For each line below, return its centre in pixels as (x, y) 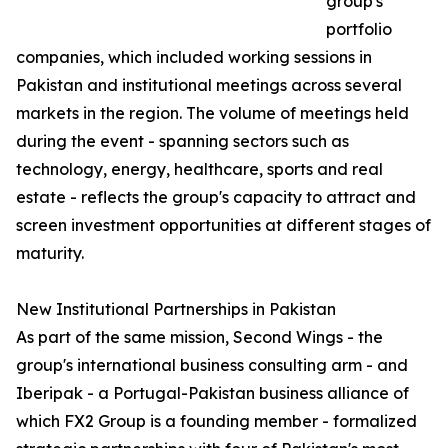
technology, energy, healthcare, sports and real (199, 169)
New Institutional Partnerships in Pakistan (176, 309)
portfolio (359, 29)
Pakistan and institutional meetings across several (209, 85)
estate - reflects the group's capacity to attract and (216, 197)
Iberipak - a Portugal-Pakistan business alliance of (212, 393)
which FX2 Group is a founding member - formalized (216, 421)
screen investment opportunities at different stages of (223, 225)
